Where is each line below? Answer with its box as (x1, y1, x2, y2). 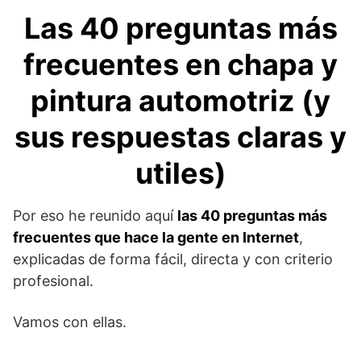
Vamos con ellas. (13, 313, 127, 330)
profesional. (13, 272, 93, 289)
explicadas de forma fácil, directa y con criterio (13, 250, 333, 268)
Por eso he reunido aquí (13, 206, 177, 224)
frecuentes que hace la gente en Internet (13, 228, 299, 246)
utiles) (135, 155, 226, 191)
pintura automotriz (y (31, 82, 330, 118)
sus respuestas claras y (15, 118, 346, 155)
